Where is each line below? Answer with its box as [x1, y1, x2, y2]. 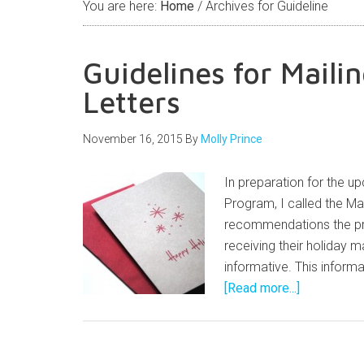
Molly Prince [201, 132, 262, 145]
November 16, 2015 [83, 132, 183, 145]
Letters [83, 84, 180, 119]
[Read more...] [224, 280, 300, 296]
